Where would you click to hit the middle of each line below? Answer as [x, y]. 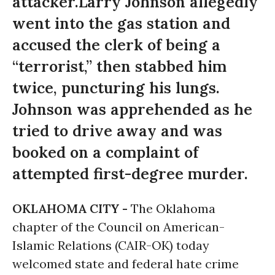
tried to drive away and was [117, 131]
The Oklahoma [173, 208]
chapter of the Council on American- [118, 227]
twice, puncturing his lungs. [116, 88]
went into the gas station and [121, 23]
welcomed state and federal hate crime [126, 264]
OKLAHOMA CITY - [72, 208]
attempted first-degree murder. [130, 174]
